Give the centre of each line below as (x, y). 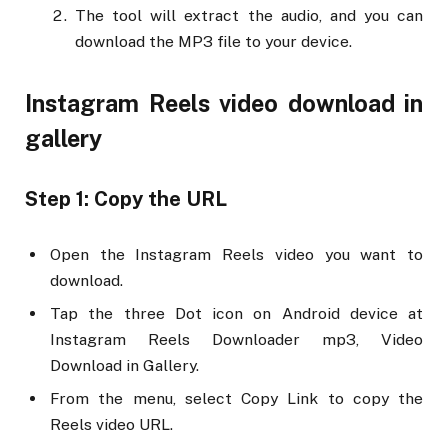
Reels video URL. (111, 424)
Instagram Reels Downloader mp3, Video (236, 339)
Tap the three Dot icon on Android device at (236, 313)
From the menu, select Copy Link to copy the (236, 398)
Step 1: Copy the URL (126, 198)
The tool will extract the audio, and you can (249, 15)
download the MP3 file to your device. (213, 41)
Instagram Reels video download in (224, 104)
